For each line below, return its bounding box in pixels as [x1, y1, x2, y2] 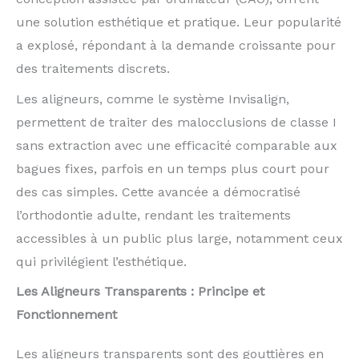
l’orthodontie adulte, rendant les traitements [16, 207, 291, 223]
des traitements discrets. [16, 61, 170, 77]
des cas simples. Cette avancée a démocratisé [16, 184, 301, 200]
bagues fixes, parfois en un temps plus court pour [16, 160, 329, 176]
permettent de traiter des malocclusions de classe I [16, 114, 337, 130]
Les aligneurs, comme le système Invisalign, [16, 91, 289, 107]
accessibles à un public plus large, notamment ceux [16, 230, 343, 246]
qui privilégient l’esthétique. [16, 253, 187, 269]
